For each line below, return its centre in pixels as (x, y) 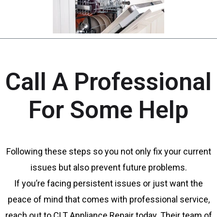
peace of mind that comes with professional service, (108, 200)
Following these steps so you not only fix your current (108, 152)
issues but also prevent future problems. (108, 168)
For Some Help (108, 110)
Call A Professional (108, 82)
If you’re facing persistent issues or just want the (108, 184)
